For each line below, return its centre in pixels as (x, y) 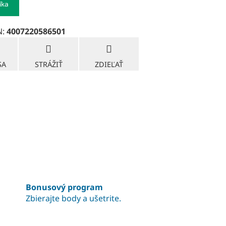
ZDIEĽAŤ (109, 64)
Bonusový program (64, 187)
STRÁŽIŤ (48, 64)
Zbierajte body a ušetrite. (73, 199)
